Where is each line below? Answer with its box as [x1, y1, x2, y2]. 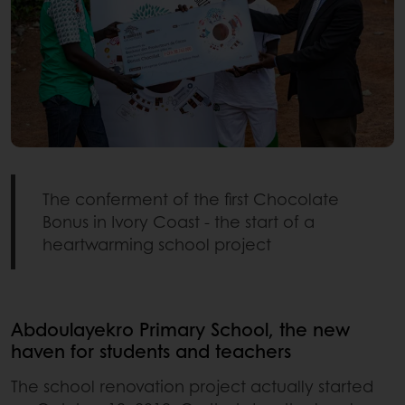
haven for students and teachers [11, 338, 291, 364]
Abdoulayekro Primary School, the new [11, 316, 350, 343]
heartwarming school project [42, 232, 271, 257]
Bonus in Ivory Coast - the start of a [42, 210, 315, 234]
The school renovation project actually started [11, 374, 373, 399]
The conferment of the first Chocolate [42, 187, 339, 212]
